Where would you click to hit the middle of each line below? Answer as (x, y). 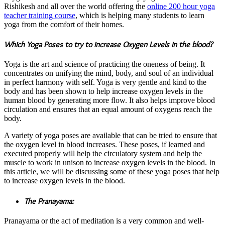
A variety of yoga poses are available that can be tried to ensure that (110, 136)
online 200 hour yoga (181, 6)
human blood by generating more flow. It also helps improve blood (109, 100)
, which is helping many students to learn (140, 15)
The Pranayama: (49, 201)
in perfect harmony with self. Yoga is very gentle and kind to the (105, 82)
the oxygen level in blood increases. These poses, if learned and (104, 145)
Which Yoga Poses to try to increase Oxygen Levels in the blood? (108, 44)
